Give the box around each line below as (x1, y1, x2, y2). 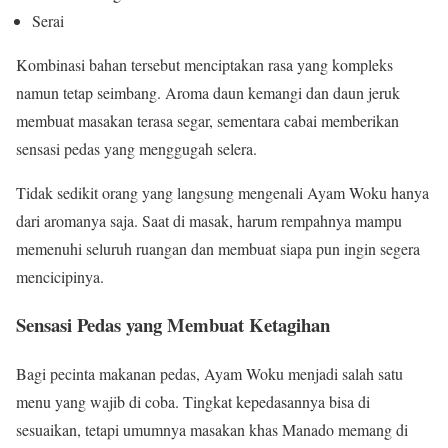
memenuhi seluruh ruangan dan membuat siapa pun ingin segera (16, 237, 420, 259)
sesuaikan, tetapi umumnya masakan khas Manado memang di (16, 419, 408, 441)
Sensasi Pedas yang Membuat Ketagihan (16, 311, 330, 339)
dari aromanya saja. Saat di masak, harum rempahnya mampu (16, 209, 402, 231)
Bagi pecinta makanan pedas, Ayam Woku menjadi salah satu (16, 363, 403, 385)
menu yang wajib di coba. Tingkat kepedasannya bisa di (16, 391, 370, 413)
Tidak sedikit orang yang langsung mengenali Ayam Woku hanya (16, 181, 429, 203)
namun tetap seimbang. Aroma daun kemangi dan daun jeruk (16, 81, 400, 103)
